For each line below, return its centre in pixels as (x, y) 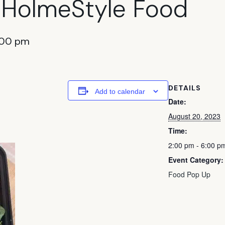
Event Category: (196, 160)
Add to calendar (120, 92)
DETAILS (185, 88)
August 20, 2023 (194, 116)
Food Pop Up (189, 175)
